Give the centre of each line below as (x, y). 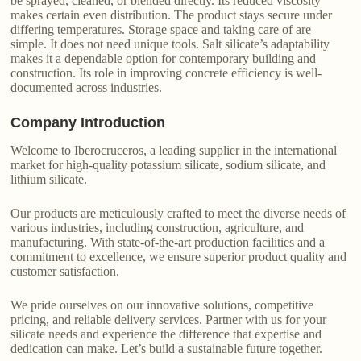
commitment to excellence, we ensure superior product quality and (179, 256)
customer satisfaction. (65, 271)
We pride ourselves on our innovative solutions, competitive (162, 305)
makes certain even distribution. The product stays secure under (172, 15)
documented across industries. (87, 87)
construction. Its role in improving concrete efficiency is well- (166, 73)
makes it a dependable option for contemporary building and (164, 58)
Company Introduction (88, 122)
